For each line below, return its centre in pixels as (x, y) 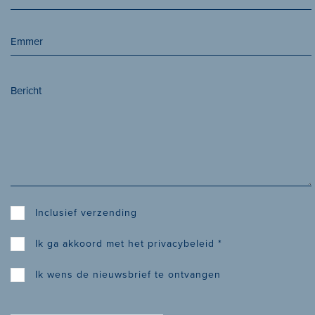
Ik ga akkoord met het (91, 244)
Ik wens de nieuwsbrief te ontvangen (128, 275)
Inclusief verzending (86, 213)
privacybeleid (181, 244)
